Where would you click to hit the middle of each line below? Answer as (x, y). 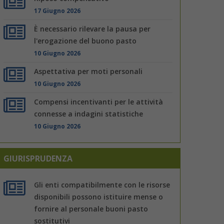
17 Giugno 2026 (57, 10)
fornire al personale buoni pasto (91, 208)
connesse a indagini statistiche (89, 113)
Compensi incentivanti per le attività (99, 101)
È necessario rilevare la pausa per (92, 28)
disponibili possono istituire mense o (99, 196)
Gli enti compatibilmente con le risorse (102, 184)
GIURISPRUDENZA (38, 158)
